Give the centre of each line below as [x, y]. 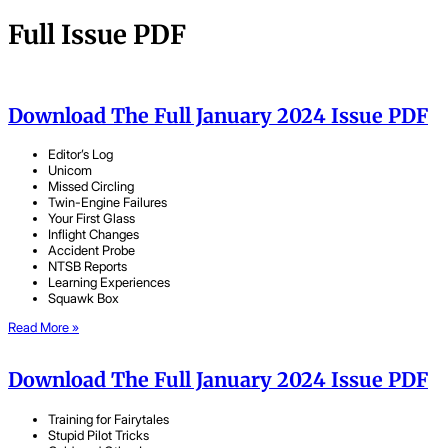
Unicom [70, 170]
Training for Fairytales [108, 418]
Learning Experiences [109, 282]
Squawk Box [83, 298]
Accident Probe [91, 250]
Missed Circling [91, 186]
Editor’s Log [80, 154]
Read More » [43, 327]
